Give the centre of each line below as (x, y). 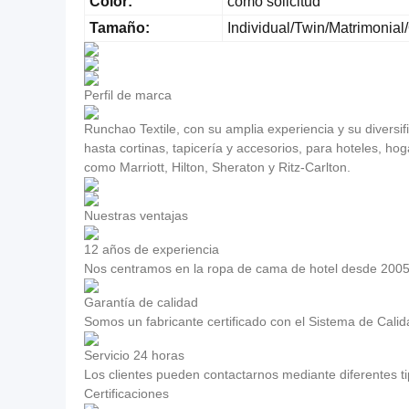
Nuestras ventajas (136, 215)
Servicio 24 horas (134, 355)
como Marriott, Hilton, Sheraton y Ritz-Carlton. (217, 167)
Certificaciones (126, 393)
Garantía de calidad (141, 302)
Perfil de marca (128, 95)
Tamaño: (120, 28)
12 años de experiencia (152, 249)
